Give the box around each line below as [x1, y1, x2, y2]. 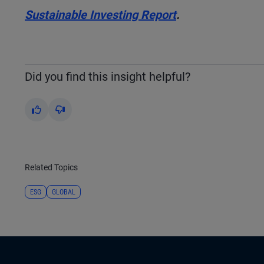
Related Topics [25, 163, 78, 173]
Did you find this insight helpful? [25, 70, 190, 84]
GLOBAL [52, 188, 75, 197]
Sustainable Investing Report [25, 8, 176, 22]
